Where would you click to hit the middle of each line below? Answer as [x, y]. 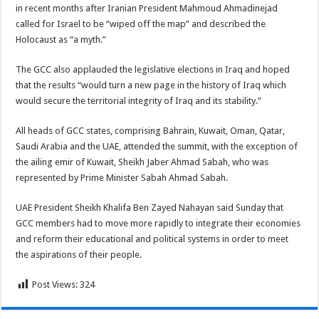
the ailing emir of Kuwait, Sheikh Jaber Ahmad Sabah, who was [142, 162]
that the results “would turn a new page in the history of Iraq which [151, 85]
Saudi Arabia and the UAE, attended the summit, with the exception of [157, 146]
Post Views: [55, 284]
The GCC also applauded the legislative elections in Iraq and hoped [153, 69]
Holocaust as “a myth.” [61, 40]
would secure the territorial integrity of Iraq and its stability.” [139, 101]
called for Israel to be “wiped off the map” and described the [141, 24]
